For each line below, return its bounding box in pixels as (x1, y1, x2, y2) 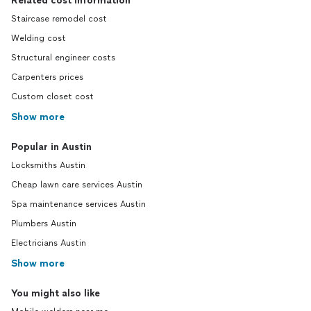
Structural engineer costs (11, 53, 115, 62)
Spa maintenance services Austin (11, 199, 146, 209)
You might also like (11, 287, 100, 299)
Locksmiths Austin (11, 160, 85, 170)
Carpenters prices (11, 72, 83, 82)
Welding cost (11, 33, 66, 43)
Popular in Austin (11, 141, 92, 153)
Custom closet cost (11, 92, 94, 101)
